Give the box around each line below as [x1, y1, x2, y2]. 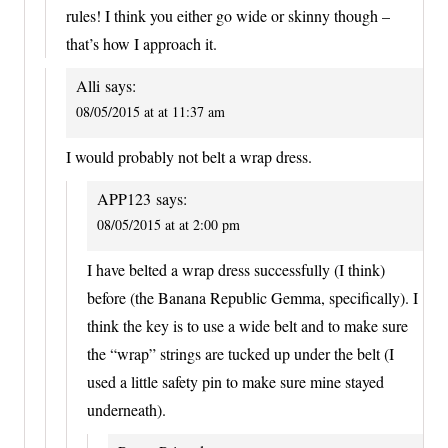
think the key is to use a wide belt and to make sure [87, 315, 408, 337]
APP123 [97, 187, 151, 209]
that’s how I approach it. [66, 32, 217, 54]
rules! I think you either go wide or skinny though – [66, 4, 390, 26]
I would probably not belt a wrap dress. [66, 145, 312, 167]
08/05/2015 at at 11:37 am [76, 101, 225, 121]
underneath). [87, 399, 166, 421]
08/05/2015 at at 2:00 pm [97, 214, 240, 234]
